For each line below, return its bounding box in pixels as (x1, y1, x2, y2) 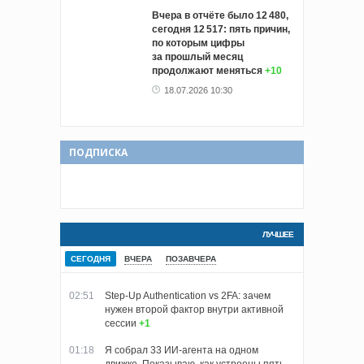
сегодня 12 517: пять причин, (152, 24, 290, 36)
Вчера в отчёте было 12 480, (152, 10, 288, 22)
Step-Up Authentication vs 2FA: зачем (105, 290, 271, 302)
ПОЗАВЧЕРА (166, 254, 216, 264)
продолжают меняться (152, 65, 262, 77)
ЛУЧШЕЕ (262, 230, 293, 240)
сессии (105, 318, 136, 330)
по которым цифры (152, 37, 245, 50)
